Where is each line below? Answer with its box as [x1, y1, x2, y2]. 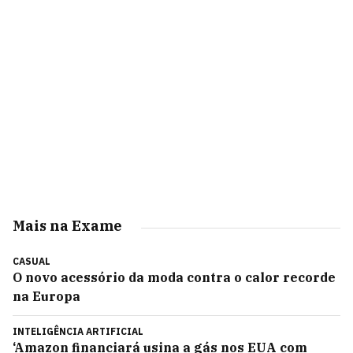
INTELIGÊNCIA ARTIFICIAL [13, 325, 143, 337]
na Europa [13, 288, 80, 304]
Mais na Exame [13, 217, 122, 235]
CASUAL [13, 255, 50, 267]
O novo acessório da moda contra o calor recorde [13, 269, 336, 285]
